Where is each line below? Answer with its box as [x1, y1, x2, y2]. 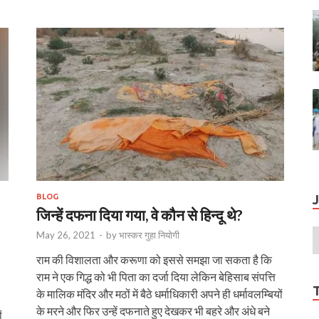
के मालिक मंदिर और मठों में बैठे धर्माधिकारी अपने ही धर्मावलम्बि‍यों [36, 286, 283, 300]
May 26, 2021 [36, 229, 95, 241]
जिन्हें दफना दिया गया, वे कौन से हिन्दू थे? [36, 205, 243, 224]
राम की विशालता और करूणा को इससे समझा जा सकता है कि [36, 252, 272, 266]
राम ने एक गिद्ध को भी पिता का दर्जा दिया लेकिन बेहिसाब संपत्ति [36, 269, 276, 283]
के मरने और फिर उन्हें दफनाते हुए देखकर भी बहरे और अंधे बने [36, 303, 270, 318]
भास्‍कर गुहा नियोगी [119, 229, 179, 241]
